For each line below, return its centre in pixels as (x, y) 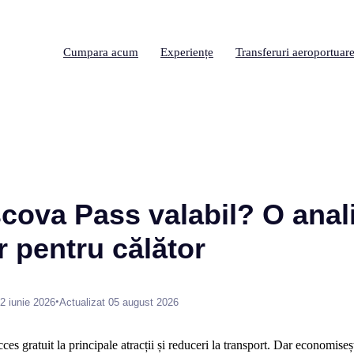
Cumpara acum (101, 52)
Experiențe (187, 52)
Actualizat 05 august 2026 (119, 302)
